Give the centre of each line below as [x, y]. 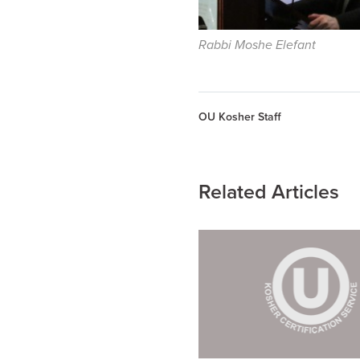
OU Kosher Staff [240, 117]
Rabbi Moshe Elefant [257, 45]
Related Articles [269, 192]
